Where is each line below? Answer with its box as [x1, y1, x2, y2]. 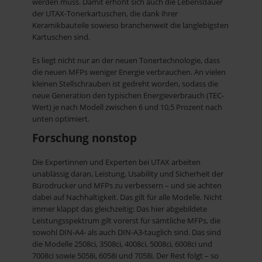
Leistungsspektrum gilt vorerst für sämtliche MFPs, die [32, 215, 220, 226]
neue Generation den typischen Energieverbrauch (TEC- [32, 90, 224, 101]
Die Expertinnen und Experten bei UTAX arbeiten [32, 156, 201, 167]
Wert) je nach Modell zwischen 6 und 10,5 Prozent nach [32, 102, 222, 113]
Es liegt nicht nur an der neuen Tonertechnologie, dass [32, 55, 220, 66]
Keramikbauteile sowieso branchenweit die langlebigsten [32, 20, 229, 31]
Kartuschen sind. [32, 32, 90, 43]
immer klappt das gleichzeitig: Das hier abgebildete [32, 203, 207, 214]
